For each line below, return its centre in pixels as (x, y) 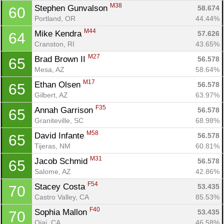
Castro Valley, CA (62, 197)
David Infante (60, 135)
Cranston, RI (54, 44)
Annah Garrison (65, 110)
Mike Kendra (59, 33)
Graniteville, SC (59, 120)
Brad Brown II (61, 59)
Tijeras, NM (52, 146)
